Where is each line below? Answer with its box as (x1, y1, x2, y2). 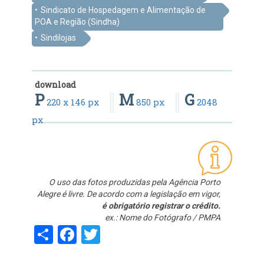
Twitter (100, 222, 158, 245)
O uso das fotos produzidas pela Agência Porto (49, 177, 220, 187)
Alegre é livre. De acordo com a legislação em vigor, (37, 189, 220, 199)
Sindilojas (41, 33, 76, 43)
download (35, 79, 76, 91)
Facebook (77, 222, 155, 245)
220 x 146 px (44, 96, 101, 108)
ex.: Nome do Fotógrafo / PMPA (105, 213, 220, 223)
